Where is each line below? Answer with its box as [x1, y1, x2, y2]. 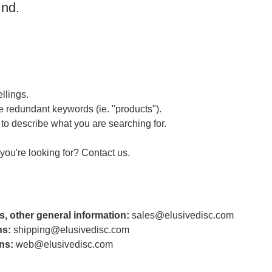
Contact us [81, 148, 127, 158]
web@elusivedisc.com [16, 239, 113, 250]
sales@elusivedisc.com [132, 210, 234, 221]
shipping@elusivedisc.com [13, 225, 129, 236]
